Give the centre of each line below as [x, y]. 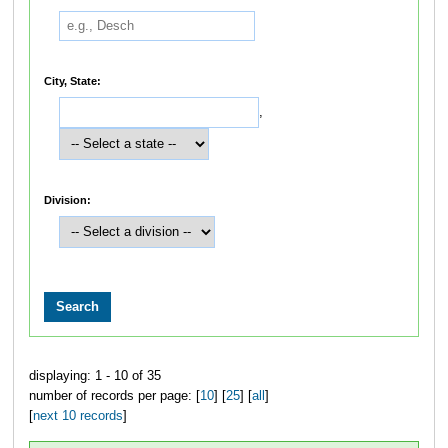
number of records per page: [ [114, 396]
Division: [68, 199]
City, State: [73, 80]
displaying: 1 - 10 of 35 [94, 376]
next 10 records [77, 416]
